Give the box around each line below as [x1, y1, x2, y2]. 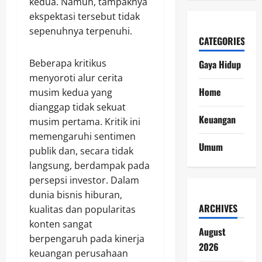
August [198, 225, 226, 239]
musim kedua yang [29, 86, 112, 99]
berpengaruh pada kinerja [29, 232, 144, 246]
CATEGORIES [198, 34, 245, 48]
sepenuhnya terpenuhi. [29, 25, 132, 38]
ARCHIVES [198, 201, 237, 215]
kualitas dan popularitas [29, 203, 136, 216]
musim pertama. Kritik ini [29, 115, 140, 129]
